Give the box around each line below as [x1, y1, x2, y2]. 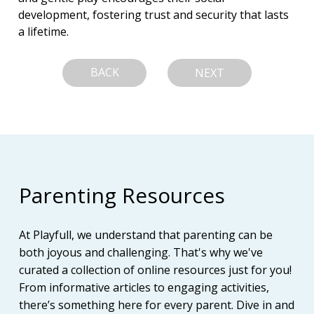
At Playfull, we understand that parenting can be [19, 226, 273, 243]
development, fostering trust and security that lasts [18, 7, 292, 23]
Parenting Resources [18, 180, 225, 210]
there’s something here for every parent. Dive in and [19, 296, 295, 313]
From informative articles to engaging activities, [19, 279, 270, 295]
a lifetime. [18, 24, 69, 40]
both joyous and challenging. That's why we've [19, 244, 264, 260]
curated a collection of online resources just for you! [19, 261, 292, 278]
